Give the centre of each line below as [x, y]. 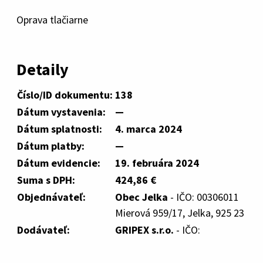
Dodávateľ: [43, 230]
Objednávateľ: [51, 197]
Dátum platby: [51, 146]
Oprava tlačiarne [52, 20]
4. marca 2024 [149, 129]
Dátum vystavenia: [61, 112]
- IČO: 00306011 [203, 197]
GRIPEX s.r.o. [144, 230]
